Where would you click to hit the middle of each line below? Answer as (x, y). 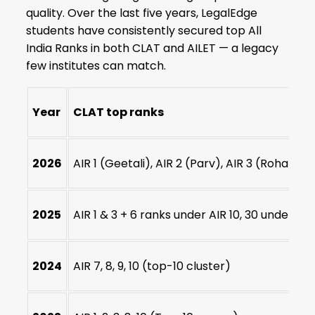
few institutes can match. (96, 65)
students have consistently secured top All (144, 30)
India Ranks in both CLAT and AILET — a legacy (153, 48)
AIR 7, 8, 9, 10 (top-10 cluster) (152, 266)
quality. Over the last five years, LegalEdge (142, 13)
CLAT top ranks (119, 112)
